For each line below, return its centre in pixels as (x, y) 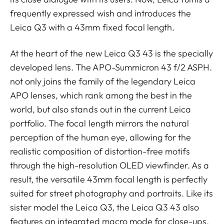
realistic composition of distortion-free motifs (100, 151)
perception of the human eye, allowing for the (101, 137)
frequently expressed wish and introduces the (101, 13)
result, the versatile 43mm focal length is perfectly (109, 179)
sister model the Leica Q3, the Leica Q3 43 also (105, 207)
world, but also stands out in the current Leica (101, 109)
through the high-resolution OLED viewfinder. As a (110, 165)
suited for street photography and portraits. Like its (112, 193)
